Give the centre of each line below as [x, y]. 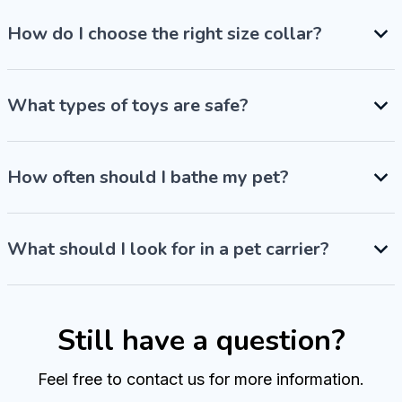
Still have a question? [201, 340]
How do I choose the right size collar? [165, 33]
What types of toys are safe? [128, 105]
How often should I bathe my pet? [148, 177]
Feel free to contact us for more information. [201, 379]
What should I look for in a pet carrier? [168, 249]
